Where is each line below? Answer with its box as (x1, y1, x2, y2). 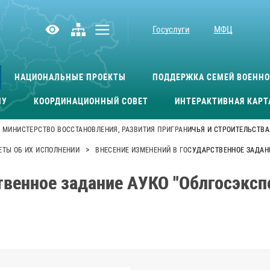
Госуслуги (152, 24, 190, 35)
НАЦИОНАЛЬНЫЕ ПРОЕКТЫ (14, 72, 126, 82)
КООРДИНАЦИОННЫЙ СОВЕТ (34, 96, 148, 106)
